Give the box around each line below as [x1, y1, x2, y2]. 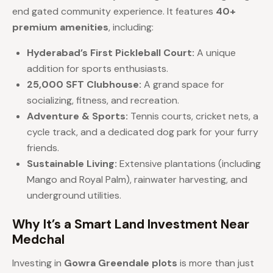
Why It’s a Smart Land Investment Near [12, 216, 249, 233]
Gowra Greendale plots [64, 257, 177, 270]
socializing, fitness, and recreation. [27, 94, 179, 107]
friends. [27, 141, 59, 155]
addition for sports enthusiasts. [27, 62, 168, 76]
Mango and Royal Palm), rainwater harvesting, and [27, 173, 247, 186]
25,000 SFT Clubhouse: [27, 78, 141, 91]
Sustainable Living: [27, 157, 117, 171]
